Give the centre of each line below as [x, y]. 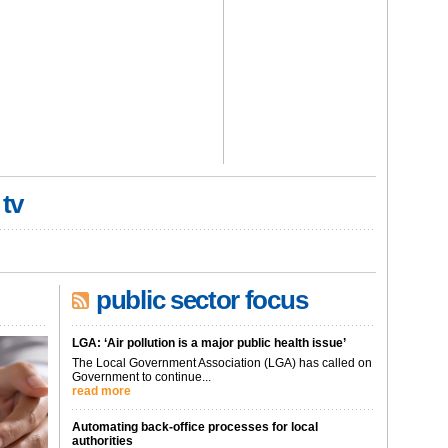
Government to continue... [141, 377]
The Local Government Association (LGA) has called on [222, 363]
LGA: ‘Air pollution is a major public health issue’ [209, 343]
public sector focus [202, 300]
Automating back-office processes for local [195, 427]
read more [101, 391]
